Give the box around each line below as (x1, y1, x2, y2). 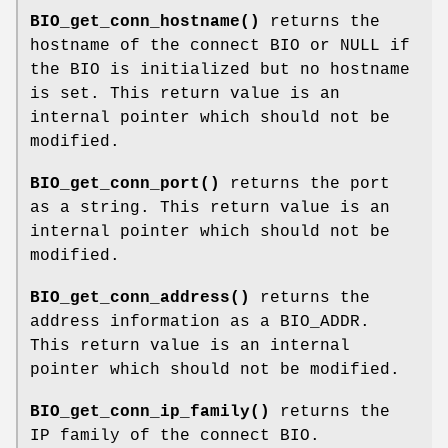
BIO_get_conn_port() (30, 174, 220, 193)
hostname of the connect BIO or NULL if (30, 36, 410, 55)
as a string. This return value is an (30, 198, 390, 217)
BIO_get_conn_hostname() (30, 12, 260, 31)
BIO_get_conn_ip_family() (30, 402, 270, 421)
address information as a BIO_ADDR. (30, 312, 370, 331)
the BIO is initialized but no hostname (30, 60, 410, 79)
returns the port (220, 174, 390, 193)
